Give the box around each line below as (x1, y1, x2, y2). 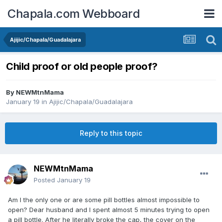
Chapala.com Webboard (7, 6, 140, 21)
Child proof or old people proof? (6, 60, 158, 73)
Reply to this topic (80, 129, 142, 138)
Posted (34, 176, 57, 184)
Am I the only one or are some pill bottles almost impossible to (8, 196, 200, 204)
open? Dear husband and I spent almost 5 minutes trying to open (8, 206, 210, 214)
